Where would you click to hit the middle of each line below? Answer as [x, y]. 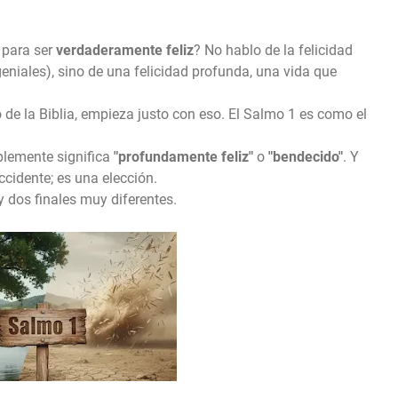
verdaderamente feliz [125, 51]
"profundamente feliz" [183, 157]
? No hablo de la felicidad [273, 51]
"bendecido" [306, 157]
